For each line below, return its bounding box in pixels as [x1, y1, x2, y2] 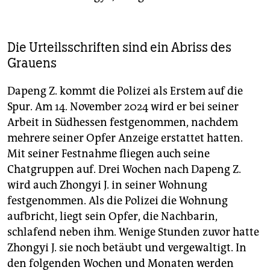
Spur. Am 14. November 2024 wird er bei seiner [7, 99, 239, 113]
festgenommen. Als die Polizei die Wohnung [7, 193, 228, 207]
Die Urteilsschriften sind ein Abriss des [7, 39, 231, 55]
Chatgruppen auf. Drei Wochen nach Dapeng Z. [7, 162, 241, 176]
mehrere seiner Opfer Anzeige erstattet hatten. [7, 131, 243, 145]
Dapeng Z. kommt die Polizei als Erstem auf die [7, 84, 243, 98]
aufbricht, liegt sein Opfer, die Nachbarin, [7, 209, 218, 223]
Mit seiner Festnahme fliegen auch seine [7, 146, 210, 160]
